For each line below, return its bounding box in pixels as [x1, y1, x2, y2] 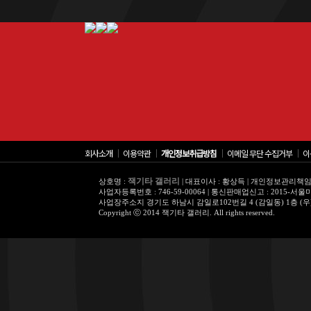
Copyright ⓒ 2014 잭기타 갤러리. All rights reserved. [99, 208, 275, 217]
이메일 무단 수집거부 [227, 147, 292, 159]
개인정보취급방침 [161, 147, 217, 159]
